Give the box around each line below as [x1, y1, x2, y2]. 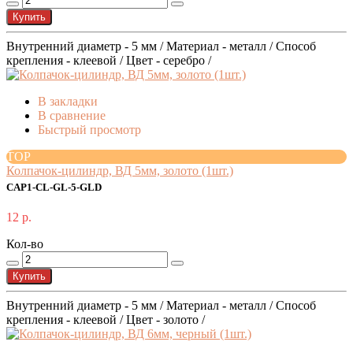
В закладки [38, 95, 98, 109]
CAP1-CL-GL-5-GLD [6, 182, 102, 194]
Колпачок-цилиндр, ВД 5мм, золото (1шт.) [6, 164, 233, 178]
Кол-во [6, 237, 43, 251]
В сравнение [38, 109, 106, 123]
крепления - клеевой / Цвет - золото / [6, 313, 205, 327]
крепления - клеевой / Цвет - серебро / [6, 54, 211, 68]
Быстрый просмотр [38, 123, 141, 137]
